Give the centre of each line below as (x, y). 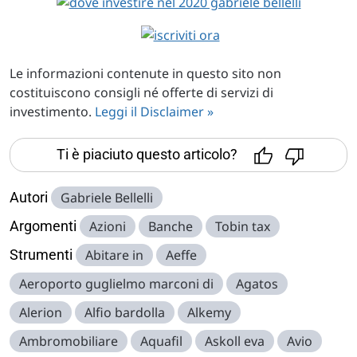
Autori (29, 198)
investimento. (52, 112)
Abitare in (114, 255)
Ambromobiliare (69, 341)
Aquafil (161, 341)
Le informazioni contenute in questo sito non (145, 74)
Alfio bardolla (125, 313)
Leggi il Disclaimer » (154, 112)
